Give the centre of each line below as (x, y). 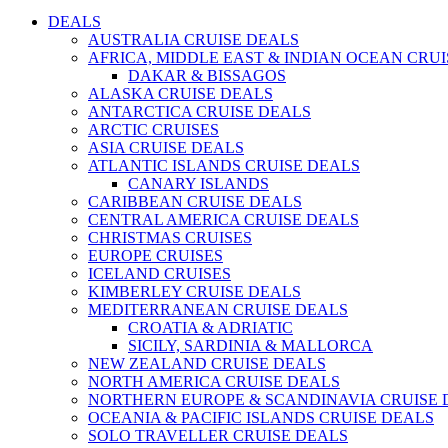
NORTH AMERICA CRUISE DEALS (214, 382)
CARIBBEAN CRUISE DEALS (195, 202)
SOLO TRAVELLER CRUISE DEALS (218, 436)
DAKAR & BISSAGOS (207, 76)
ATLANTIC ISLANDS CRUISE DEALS (224, 166)
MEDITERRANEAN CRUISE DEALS (218, 310)
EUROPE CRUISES (155, 256)
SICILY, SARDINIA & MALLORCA (250, 346)
